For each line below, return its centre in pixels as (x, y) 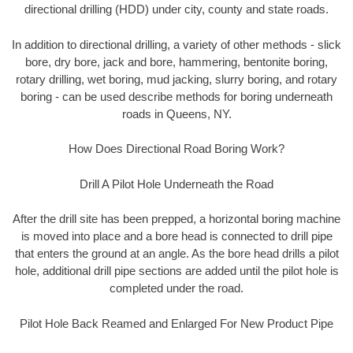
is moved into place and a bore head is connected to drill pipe (176, 236)
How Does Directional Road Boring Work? (176, 149)
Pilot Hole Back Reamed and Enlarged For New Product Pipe (176, 323)
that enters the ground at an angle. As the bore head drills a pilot (176, 254)
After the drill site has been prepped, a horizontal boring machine (176, 219)
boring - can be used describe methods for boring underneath (176, 96)
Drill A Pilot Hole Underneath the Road (176, 184)
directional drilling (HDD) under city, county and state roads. (176, 9)
